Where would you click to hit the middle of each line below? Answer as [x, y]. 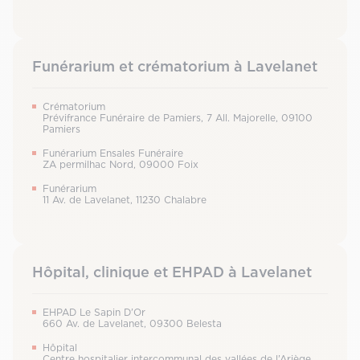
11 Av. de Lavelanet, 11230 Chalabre [125, 200]
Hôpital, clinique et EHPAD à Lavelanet [172, 272]
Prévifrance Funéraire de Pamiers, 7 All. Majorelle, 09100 [178, 118]
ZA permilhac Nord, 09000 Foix [121, 165]
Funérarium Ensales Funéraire [113, 153]
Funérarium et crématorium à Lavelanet [175, 66]
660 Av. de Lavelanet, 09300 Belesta [132, 324]
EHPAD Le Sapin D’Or [94, 313]
